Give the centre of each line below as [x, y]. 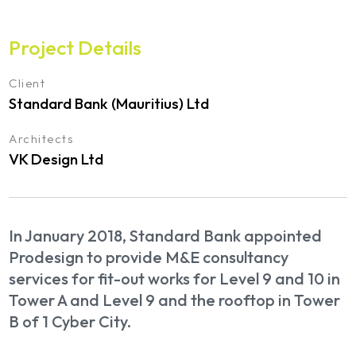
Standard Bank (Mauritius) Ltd [109, 103]
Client [27, 83]
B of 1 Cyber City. [70, 321]
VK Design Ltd [56, 159]
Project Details [75, 48]
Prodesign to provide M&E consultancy [149, 257]
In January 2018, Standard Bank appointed [166, 236]
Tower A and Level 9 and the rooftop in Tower [175, 300]
